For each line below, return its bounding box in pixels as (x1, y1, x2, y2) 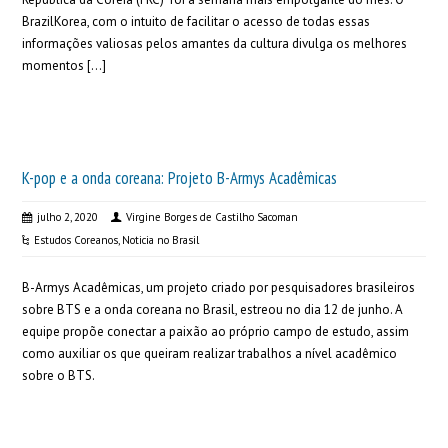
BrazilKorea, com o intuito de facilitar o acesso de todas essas (22, 13, 371, 30)
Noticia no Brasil (122, 233, 200, 247)
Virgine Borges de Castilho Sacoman (126, 210, 299, 224)
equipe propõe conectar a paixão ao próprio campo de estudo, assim (22, 323, 410, 340)
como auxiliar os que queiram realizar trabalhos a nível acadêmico (22, 345, 398, 362)
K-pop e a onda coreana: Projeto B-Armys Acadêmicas (22, 167, 338, 189)
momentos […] (22, 57, 107, 74)
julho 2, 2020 (37, 210, 99, 224)
